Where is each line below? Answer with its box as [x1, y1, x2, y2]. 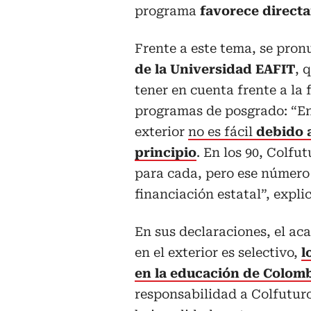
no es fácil [188, 124, 256, 140]
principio [135, 145, 196, 160]
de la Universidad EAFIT [135, 62, 295, 77]
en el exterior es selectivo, [135, 245, 301, 260]
